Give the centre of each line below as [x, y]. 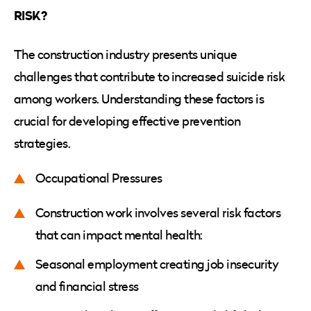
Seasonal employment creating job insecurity [157, 264]
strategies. [43, 143]
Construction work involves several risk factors [158, 212]
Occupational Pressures [100, 178]
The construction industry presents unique [126, 54]
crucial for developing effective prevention [127, 121]
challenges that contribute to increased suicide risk [150, 76]
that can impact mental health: [120, 235]
